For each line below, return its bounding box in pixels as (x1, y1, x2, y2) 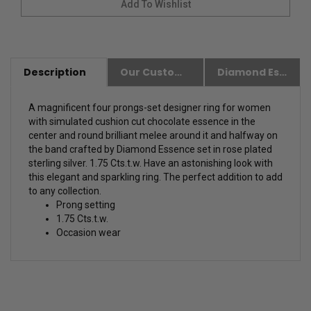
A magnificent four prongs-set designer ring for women (28, 104, 271, 116)
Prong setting (56, 201, 115, 213)
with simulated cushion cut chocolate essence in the (28, 118, 255, 130)
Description (24, 67, 86, 82)
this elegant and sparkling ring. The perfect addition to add (28, 174, 283, 185)
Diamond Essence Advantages (278, 67, 287, 82)
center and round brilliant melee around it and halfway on (28, 132, 278, 144)
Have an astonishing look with (144, 160, 273, 171)
